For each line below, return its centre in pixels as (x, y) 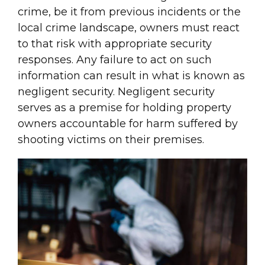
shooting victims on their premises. (111, 139)
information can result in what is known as (131, 75)
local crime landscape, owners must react (129, 28)
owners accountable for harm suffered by (128, 123)
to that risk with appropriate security (115, 43)
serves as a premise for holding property (125, 107)
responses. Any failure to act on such (115, 59)
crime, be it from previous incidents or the (129, 12)
